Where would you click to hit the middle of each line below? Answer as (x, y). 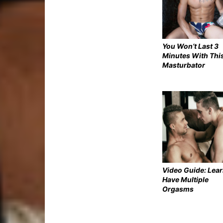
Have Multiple (185, 179)
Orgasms (178, 189)
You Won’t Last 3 (190, 46)
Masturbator (184, 65)
